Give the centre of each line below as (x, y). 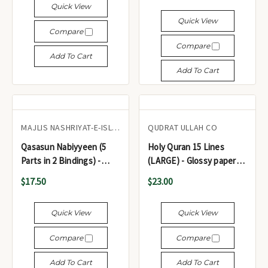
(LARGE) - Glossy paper (192, 161)
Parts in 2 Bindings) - (61, 161)
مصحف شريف (172, 188)
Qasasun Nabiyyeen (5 (63, 147)
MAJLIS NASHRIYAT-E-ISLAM (116, 127)
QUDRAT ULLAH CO (183, 127)
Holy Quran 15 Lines (186, 147)
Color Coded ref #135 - (191, 174)
